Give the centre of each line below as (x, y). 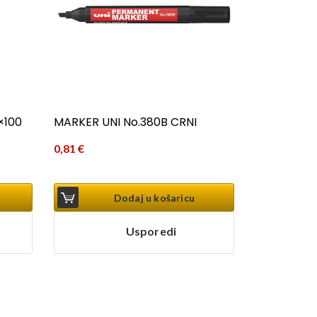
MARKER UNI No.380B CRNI (125, 122)
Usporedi (151, 231)
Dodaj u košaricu (154, 197)
